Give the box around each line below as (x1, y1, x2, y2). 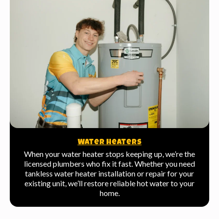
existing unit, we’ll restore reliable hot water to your (24, 178, 195, 188)
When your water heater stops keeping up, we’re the (24, 149, 195, 159)
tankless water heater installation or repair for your (25, 169, 194, 178)
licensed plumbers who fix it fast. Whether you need (24, 159, 195, 169)
